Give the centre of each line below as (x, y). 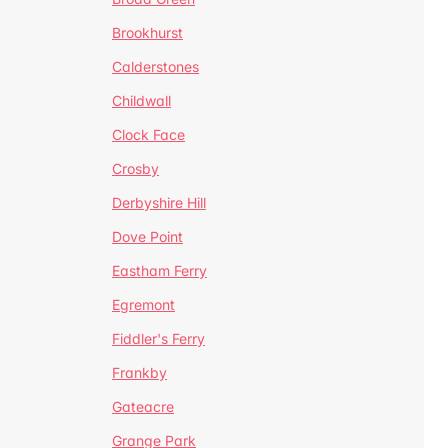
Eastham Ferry (159, 270)
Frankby (139, 372)
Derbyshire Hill (159, 202)
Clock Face (148, 134)
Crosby (135, 168)
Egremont (143, 304)
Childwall (141, 100)
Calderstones (155, 66)
